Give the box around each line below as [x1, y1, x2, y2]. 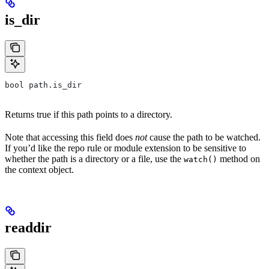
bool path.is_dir [5, 80, 82, 90]
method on [217, 154, 260, 165]
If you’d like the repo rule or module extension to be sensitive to [5, 143, 246, 154]
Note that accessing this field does [5, 132, 135, 143]
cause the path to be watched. [147, 132, 261, 143]
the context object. [5, 165, 74, 175]
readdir [5, 220, 52, 236]
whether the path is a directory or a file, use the [5, 154, 184, 165]
